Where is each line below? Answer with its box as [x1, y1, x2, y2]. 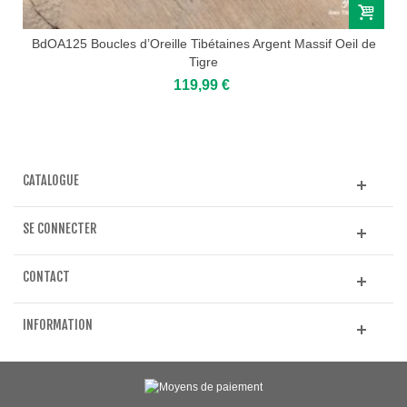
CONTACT [23, 268, 70, 284]
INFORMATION [23, 316, 93, 333]
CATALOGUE [23, 172, 79, 188]
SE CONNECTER [23, 220, 96, 236]
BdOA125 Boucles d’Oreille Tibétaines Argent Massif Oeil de [31, 35, 376, 51]
